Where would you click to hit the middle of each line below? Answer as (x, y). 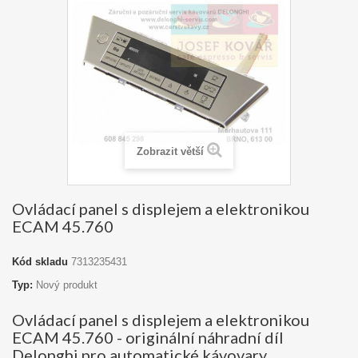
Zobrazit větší (170, 151)
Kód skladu (40, 262)
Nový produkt (67, 285)
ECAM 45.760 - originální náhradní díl (148, 337)
